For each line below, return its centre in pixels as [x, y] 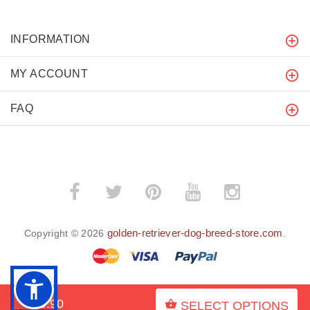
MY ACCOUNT [49, 74]
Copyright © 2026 [65, 234]
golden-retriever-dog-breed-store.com [195, 233]
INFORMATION [51, 39]
